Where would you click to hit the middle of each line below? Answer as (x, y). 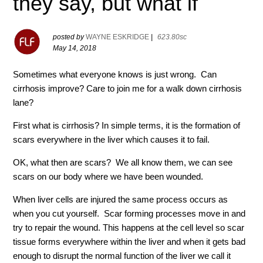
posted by (70, 37)
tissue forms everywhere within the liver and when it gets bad (129, 242)
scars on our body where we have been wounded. (108, 176)
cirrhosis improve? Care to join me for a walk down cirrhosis (128, 88)
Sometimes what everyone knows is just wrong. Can (115, 74)
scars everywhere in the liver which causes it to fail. (112, 139)
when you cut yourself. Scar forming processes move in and (129, 213)
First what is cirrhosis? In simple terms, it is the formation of (127, 125)
